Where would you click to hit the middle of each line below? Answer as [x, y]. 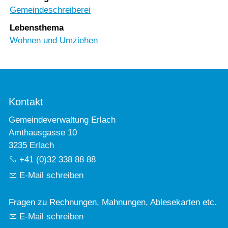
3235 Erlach [31, 146]
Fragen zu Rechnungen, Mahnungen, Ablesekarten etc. [113, 203]
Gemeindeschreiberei [50, 10]
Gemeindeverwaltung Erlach [62, 120]
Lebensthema [37, 28]
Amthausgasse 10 [43, 133]
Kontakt [26, 102]
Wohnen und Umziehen [54, 41]
